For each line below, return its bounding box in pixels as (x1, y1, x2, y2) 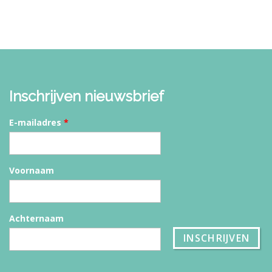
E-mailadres (9, 117, 64, 129)
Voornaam (9, 165, 54, 177)
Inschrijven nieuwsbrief (9, 87, 164, 106)
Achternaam (9, 212, 64, 225)
